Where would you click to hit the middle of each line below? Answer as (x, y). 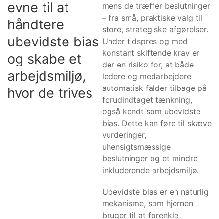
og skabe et (44, 59)
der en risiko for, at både (148, 64)
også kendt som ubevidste (151, 111)
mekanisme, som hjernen (148, 203)
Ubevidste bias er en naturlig (155, 191)
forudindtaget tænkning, (147, 99)
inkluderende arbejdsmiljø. (151, 170)
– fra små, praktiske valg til (152, 17)
